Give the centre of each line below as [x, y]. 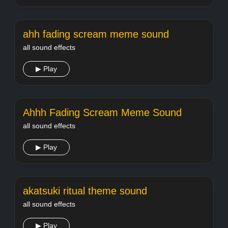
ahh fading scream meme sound [96, 34]
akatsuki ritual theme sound [85, 191]
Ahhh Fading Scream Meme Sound [102, 112]
